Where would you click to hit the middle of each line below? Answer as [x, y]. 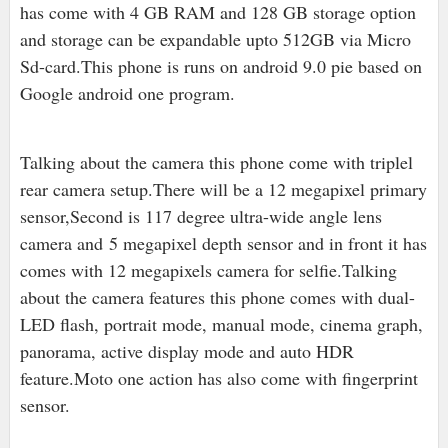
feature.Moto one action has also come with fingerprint [218, 378]
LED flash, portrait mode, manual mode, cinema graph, [221, 324]
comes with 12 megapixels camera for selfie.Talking [208, 270]
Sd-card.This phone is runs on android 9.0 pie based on [220, 66]
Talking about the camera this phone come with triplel [216, 162]
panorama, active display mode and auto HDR [186, 351]
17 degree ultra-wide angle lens [267, 216]
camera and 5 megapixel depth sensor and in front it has [223, 243]
